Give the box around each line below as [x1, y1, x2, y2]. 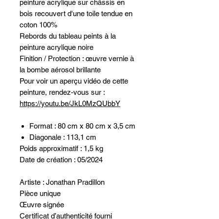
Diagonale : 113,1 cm [29, 133, 96, 141]
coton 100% [20, 21, 57, 29]
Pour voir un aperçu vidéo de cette [20, 77, 128, 85]
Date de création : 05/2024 [20, 155, 103, 164]
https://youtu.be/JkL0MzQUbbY [20, 99, 120, 108]
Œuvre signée [20, 200, 64, 209]
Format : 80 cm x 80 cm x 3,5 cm [29, 122, 135, 130]
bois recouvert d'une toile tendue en [20, 9, 132, 18]
